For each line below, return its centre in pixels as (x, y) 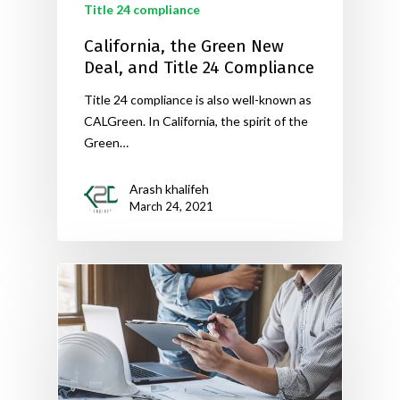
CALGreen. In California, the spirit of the (196, 121)
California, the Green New (184, 46)
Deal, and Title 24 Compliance (199, 67)
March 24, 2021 (171, 206)
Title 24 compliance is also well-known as (198, 99)
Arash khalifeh (169, 188)
